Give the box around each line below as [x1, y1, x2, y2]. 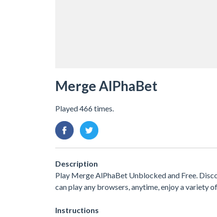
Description [55, 158, 98, 168]
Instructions [55, 205, 99, 215]
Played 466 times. [55, 103, 114, 113]
